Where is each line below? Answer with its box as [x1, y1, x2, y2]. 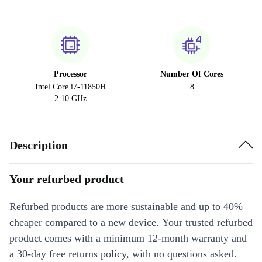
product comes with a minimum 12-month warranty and [9, 232, 247, 244]
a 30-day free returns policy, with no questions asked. [9, 248, 237, 260]
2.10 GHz [54, 94, 87, 104]
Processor [53, 70, 87, 79]
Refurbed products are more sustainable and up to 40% [9, 201, 243, 213]
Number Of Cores [160, 70, 223, 79]
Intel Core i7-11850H [35, 82, 106, 92]
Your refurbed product [9, 173, 124, 186]
